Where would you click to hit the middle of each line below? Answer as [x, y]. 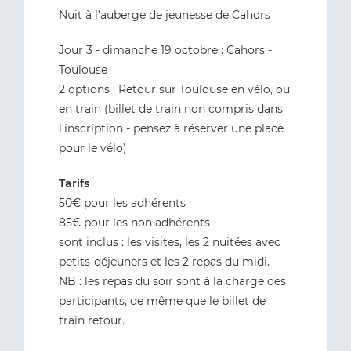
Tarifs [74, 183]
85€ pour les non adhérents [134, 223]
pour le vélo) [93, 148]
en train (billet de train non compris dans [171, 109]
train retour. [92, 320]
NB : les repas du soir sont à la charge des [172, 281]
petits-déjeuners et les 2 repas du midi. [164, 262]
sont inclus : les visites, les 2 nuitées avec [170, 242]
